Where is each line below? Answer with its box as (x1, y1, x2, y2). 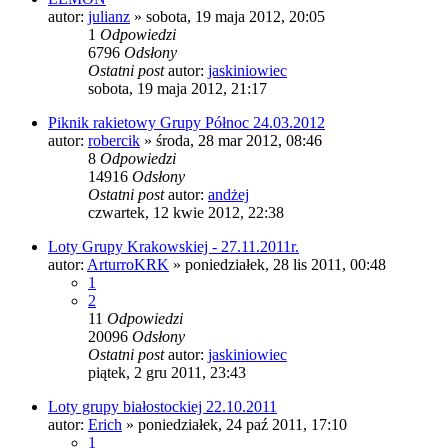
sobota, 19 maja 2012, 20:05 (146, 7, 325, 25)
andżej (208, 185, 249, 203)
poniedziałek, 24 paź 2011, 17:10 (138, 415, 347, 433)
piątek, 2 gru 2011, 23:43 (88, 363, 246, 381)
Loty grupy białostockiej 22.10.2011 (48, 397, 277, 415)
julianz (88, 7, 130, 25)
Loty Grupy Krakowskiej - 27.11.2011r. (48, 237, 299, 255)
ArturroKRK (87, 255, 169, 273)
